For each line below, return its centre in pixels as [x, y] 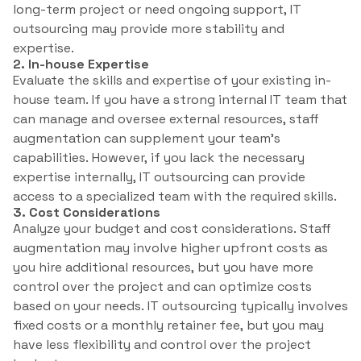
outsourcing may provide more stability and [149, 29]
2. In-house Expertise [81, 64]
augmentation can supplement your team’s [147, 139]
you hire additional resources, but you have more [163, 268]
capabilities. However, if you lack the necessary [159, 158]
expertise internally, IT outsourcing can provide [159, 177]
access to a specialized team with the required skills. [175, 197]
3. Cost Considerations [87, 213]
